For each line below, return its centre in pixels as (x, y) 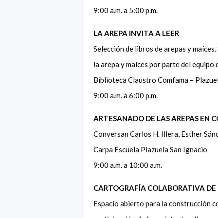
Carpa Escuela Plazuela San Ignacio (152, 149)
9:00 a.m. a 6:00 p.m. (127, 95)
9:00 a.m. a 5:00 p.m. (126, 10)
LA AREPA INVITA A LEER (136, 33)
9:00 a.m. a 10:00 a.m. (129, 165)
